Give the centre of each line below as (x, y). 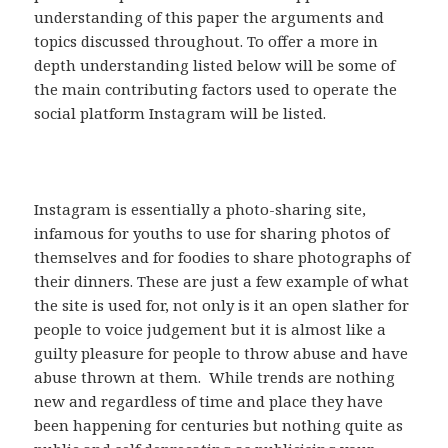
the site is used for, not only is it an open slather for (222, 305)
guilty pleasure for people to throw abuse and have (221, 353)
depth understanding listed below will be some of (215, 65)
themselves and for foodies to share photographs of (222, 257)
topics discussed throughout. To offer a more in (206, 41)
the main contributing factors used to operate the (216, 89)
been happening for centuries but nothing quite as (219, 425)
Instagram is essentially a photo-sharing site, (200, 209)
